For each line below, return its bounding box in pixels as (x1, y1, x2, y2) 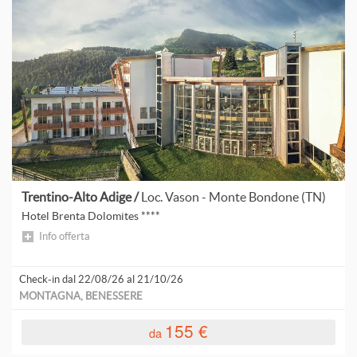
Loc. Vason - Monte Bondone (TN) (141, 189, 327, 204)
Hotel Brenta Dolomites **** (21, 209, 160, 222)
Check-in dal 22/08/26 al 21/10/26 (19, 273, 183, 286)
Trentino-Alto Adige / (22, 189, 142, 204)
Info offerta (38, 230, 90, 243)
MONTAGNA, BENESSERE (19, 290, 143, 303)
